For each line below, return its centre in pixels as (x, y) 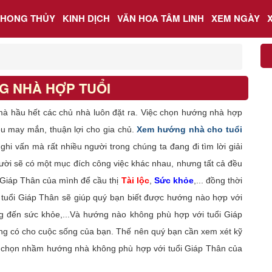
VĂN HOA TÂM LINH (161, 18)
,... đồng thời (218, 180)
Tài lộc (135, 180)
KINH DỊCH (86, 18)
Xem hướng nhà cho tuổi (190, 129)
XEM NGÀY (236, 18)
